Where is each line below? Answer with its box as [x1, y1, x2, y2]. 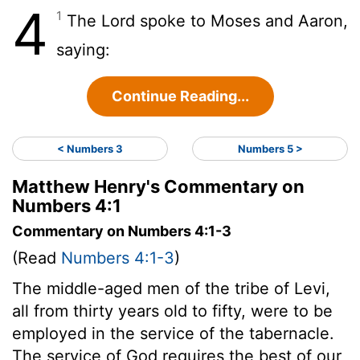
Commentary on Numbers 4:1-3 [12, 222, 231, 239]
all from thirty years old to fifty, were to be [12, 301, 333, 321]
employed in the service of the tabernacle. [12, 323, 334, 343]
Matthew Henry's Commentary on [12, 175, 305, 197]
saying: [56, 39, 110, 59]
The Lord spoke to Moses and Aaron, [62, 10, 348, 31]
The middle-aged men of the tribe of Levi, [12, 278, 330, 298]
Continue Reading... [111, 87, 249, 104]
